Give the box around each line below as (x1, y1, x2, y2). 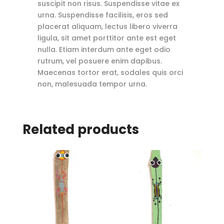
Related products (22, 120, 139, 139)
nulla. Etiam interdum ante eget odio (37, 44, 170, 55)
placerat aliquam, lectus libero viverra (37, 21, 177, 32)
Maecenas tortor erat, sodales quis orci (37, 67, 183, 78)
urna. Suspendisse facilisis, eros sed (37, 10, 168, 20)
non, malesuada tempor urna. (37, 79, 147, 89)
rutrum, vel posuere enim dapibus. (37, 56, 162, 66)
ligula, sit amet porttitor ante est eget (37, 33, 176, 43)
